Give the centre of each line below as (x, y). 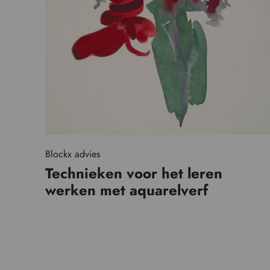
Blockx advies (72, 154)
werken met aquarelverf (126, 190)
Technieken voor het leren (133, 174)
